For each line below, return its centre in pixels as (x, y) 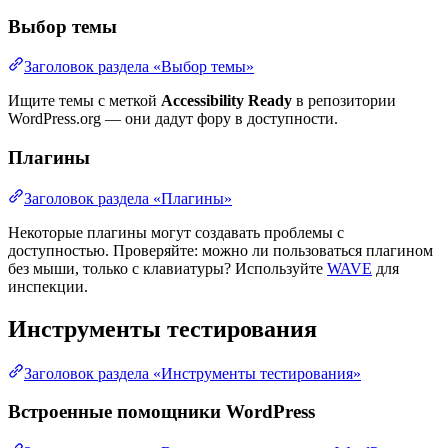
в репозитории (344, 101)
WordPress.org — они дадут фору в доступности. (173, 119)
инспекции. (48, 286)
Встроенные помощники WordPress (161, 412)
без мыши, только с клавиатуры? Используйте (167, 268)
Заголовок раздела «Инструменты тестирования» (192, 373)
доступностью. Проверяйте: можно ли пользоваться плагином (220, 250)
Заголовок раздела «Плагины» (128, 198)
